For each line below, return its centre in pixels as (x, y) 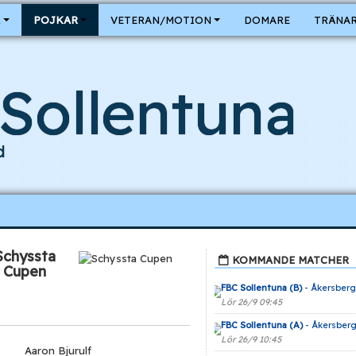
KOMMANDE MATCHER (290, 260)
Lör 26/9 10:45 (251, 339)
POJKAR (56, 20)
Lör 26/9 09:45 (251, 302)
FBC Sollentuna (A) (261, 325)
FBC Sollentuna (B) (261, 288)
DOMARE (267, 20)
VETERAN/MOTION (161, 20)
